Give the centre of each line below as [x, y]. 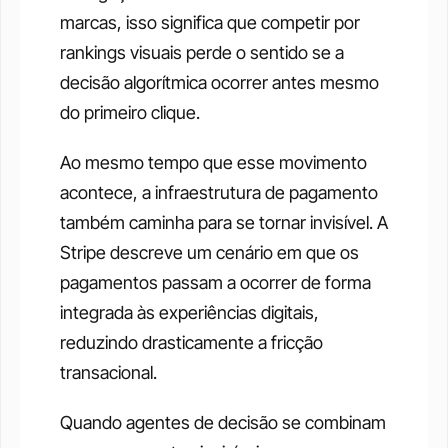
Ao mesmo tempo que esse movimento [213, 163]
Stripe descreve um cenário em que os [209, 253]
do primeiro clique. [130, 113]
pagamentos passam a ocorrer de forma [215, 283]
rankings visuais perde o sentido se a [202, 53]
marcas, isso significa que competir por [210, 23]
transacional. [108, 373]
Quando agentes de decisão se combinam [223, 423]
